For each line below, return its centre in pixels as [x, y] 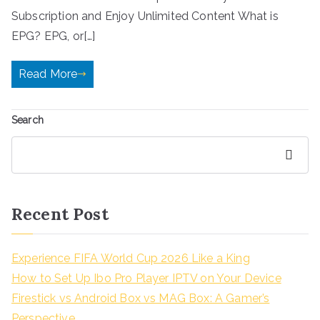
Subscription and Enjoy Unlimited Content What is [145, 16]
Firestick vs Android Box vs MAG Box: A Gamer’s [141, 298]
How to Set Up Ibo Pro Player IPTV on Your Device [146, 278]
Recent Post [60, 214]
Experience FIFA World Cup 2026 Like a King [131, 258]
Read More [48, 74]
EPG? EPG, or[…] [54, 36]
